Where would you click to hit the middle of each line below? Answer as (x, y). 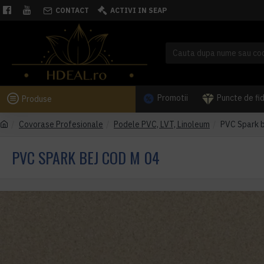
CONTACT (72, 10)
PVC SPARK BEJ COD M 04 (86, 158)
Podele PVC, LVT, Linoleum (162, 124)
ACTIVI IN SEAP (138, 10)
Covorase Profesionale (61, 124)
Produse (37, 99)
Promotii (173, 98)
